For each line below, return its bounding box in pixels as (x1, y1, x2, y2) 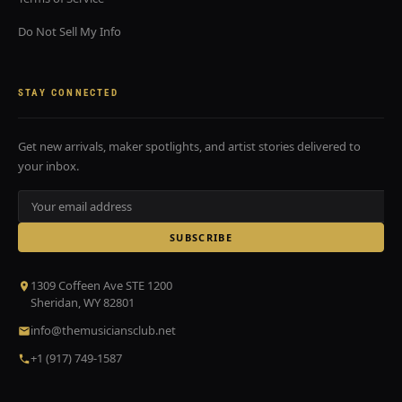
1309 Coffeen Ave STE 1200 (31, 277, 172, 293)
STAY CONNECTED (18, 87, 118, 99)
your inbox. (18, 158, 80, 174)
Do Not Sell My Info (18, 23, 121, 39)
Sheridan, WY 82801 (31, 294, 135, 310)
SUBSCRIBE (170, 231, 232, 244)
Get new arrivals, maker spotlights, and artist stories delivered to (18, 138, 362, 154)
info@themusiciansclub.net (31, 322, 176, 338)
